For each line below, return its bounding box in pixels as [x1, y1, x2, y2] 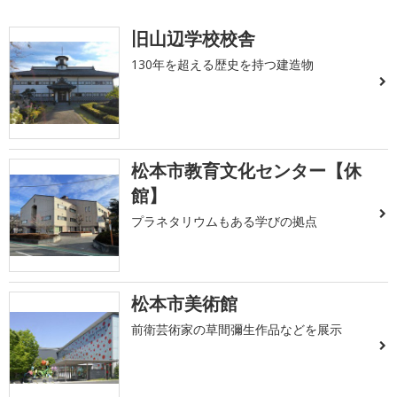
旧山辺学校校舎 [131, 27, 256, 51]
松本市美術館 [131, 291, 238, 315]
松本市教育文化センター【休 [131, 159, 362, 183]
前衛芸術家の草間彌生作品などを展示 [131, 320, 343, 338]
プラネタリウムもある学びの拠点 [131, 213, 318, 230]
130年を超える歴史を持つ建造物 [131, 56, 315, 73]
